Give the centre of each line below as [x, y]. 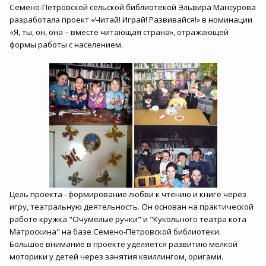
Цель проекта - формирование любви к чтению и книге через [128, 194]
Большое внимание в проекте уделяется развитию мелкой [123, 244]
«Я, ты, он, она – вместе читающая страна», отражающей [119, 32]
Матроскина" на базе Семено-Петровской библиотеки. [115, 232]
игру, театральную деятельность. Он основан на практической [132, 207]
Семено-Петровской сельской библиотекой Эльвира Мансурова [133, 7]
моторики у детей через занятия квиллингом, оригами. [116, 256]
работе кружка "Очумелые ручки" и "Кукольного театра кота [128, 219]
